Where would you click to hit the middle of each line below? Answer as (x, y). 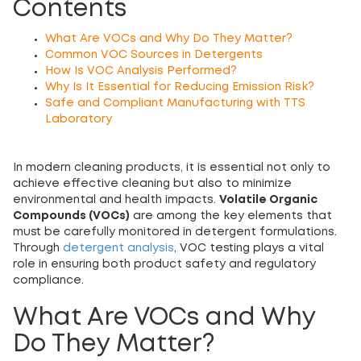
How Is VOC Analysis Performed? (141, 71)
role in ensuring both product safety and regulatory (164, 265)
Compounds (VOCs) (71, 216)
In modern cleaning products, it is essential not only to (172, 168)
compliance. (48, 281)
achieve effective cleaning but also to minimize (152, 184)
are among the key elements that (231, 216)
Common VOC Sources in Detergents (154, 55)
